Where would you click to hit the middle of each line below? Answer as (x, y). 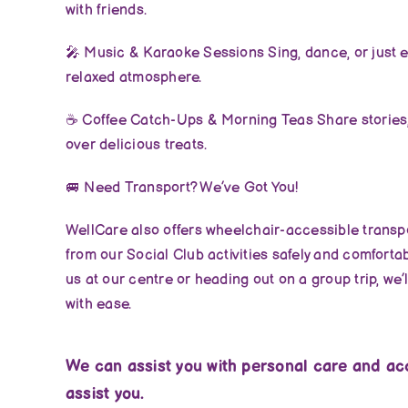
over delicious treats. (136, 145)
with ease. (98, 304)
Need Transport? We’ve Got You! (189, 188)
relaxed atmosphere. (133, 77)
